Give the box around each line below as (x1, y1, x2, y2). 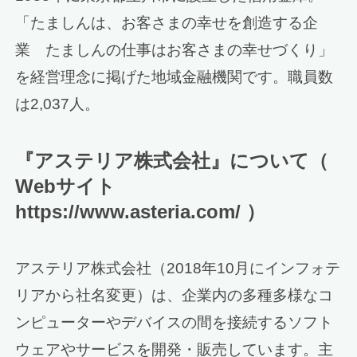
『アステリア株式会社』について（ (15, 149, 329, 171)
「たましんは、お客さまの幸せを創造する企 (15, 14, 319, 31)
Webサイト (15, 175, 116, 197)
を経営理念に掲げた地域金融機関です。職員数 (15, 68, 334, 85)
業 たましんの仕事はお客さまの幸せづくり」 (15, 41, 334, 58)
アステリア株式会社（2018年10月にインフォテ (15, 259, 341, 277)
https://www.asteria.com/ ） (15, 200, 266, 222)
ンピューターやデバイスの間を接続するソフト (15, 313, 334, 331)
